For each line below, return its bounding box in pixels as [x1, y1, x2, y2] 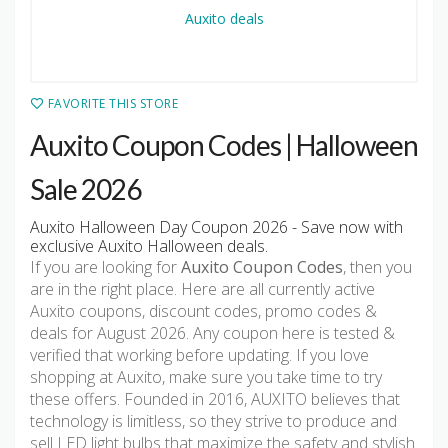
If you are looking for [30, 256, 181, 279]
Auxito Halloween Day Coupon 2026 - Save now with [30, 216, 403, 239]
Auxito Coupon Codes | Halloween [30, 128, 418, 163]
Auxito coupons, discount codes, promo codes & [30, 300, 377, 323]
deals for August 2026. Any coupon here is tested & [30, 322, 395, 345]
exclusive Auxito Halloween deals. [30, 235, 268, 258]
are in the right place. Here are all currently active [30, 278, 375, 301]
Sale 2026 [30, 172, 141, 207]
